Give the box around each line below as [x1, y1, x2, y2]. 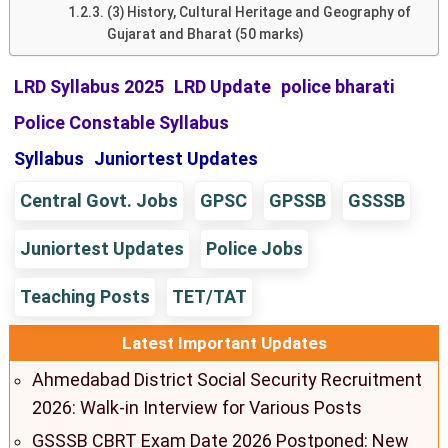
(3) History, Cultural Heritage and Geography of [107, 3, 412, 20]
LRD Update [174, 75, 271, 97]
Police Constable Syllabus [14, 111, 229, 133]
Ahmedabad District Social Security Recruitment [32, 368, 422, 390]
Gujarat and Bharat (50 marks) [107, 25, 304, 42]
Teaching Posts [20, 285, 150, 307]
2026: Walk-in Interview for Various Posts [32, 396, 362, 418]
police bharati [281, 75, 394, 97]
